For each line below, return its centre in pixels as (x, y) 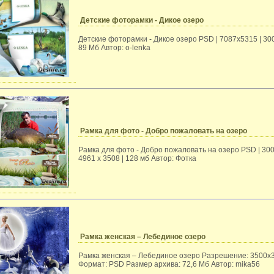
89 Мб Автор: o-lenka (114, 48)
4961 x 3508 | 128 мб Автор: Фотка (137, 158)
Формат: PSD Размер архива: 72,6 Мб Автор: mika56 (169, 264)
